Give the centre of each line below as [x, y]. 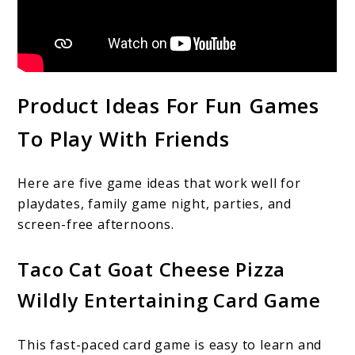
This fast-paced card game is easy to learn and [170, 344]
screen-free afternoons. [96, 224]
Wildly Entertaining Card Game [169, 300]
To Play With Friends [124, 139]
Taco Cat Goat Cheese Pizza [152, 269]
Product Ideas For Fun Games [169, 106]
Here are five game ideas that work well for [159, 183]
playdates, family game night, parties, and [155, 203]
